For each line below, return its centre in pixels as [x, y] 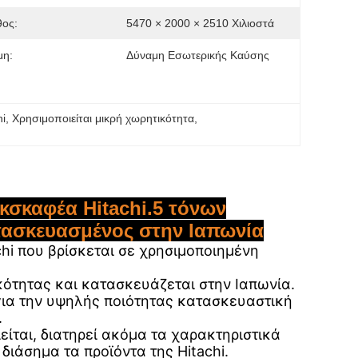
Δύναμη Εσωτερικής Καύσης [198, 55]
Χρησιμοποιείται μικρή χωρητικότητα [103, 118]
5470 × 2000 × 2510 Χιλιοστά [200, 23]
